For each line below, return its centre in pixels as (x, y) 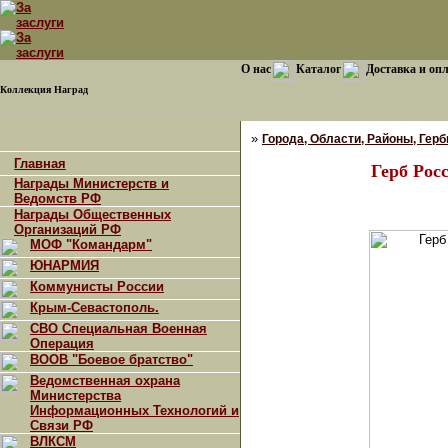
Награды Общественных (92, 214)
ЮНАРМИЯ (64, 265)
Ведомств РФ (57, 198)
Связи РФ (61, 425)
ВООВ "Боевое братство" (111, 359)
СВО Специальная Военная (118, 328)
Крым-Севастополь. (94, 307)
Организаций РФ (67, 229)
